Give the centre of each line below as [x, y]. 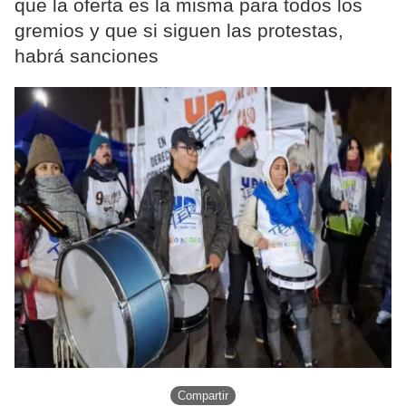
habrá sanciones [87, 56]
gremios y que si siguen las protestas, [179, 31]
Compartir [203, 396]
